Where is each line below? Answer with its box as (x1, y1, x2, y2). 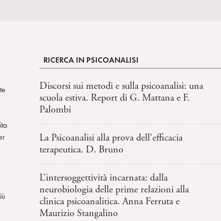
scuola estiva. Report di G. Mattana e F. (39, 92, 189, 104)
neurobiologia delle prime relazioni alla (39, 184, 189, 196)
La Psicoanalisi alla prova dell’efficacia (39, 132, 183, 144)
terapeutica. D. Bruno (39, 144, 123, 156)
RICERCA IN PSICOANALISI (43, 55, 139, 65)
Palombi (39, 104, 71, 116)
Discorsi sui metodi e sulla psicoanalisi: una (39, 80, 203, 92)
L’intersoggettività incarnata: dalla (39, 172, 168, 184)
